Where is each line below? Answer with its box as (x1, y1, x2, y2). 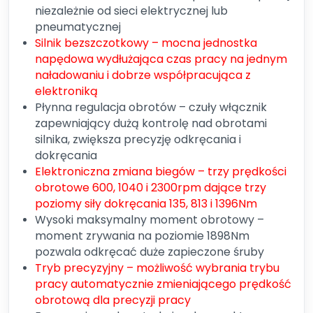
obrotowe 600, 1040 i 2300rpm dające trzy (35, 180, 266, 196)
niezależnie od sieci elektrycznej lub (35, 3, 228, 19)
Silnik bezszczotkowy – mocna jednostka (35, 35, 257, 51)
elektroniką (35, 83, 98, 99)
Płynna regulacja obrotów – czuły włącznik (35, 99, 267, 115)
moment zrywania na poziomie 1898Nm (35, 228, 249, 244)
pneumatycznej (35, 19, 121, 35)
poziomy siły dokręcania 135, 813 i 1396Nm (35, 196, 257, 212)
